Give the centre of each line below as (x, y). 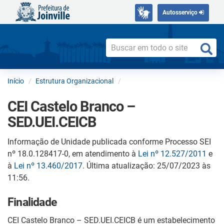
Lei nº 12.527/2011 (172, 153)
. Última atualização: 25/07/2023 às (146, 165)
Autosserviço (181, 12)
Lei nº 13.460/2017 (48, 165)
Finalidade (32, 202)
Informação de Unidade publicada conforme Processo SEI (109, 141)
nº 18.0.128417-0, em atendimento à (73, 153)
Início (16, 81)
